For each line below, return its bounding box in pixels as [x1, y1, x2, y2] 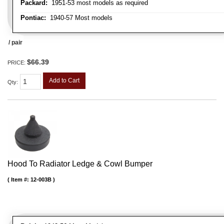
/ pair [8, 39, 22, 46]
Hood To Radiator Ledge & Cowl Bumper [7, 159, 152, 168]
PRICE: [7, 59, 27, 66]
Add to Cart [49, 77, 79, 84]
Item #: [11, 176, 30, 183]
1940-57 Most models [46, 14, 112, 22]
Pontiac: [20, 14, 46, 22]
